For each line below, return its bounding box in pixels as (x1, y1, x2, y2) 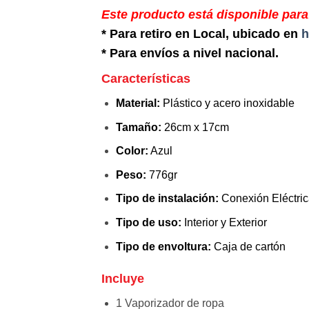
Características (101, 72, 190, 86)
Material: (115, 97, 160, 109)
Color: (115, 145, 148, 157)
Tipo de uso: (115, 216, 181, 228)
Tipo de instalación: (115, 192, 219, 205)
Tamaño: (115, 121, 161, 133)
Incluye (101, 272, 144, 286)
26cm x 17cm (161, 121, 229, 133)
